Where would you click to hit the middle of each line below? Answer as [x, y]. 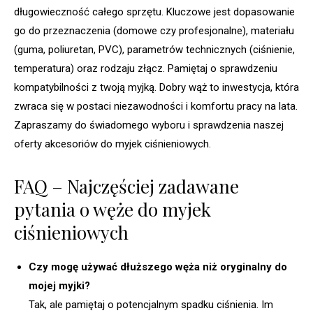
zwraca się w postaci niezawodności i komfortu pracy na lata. [156, 106]
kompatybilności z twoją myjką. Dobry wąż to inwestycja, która [156, 87]
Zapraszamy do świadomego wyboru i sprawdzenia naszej [149, 125]
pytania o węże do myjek [112, 209]
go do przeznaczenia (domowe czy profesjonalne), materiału [154, 30]
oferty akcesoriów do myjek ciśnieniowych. [112, 144]
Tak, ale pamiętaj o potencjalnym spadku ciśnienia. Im [151, 304]
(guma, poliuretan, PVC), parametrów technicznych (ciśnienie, [154, 49]
